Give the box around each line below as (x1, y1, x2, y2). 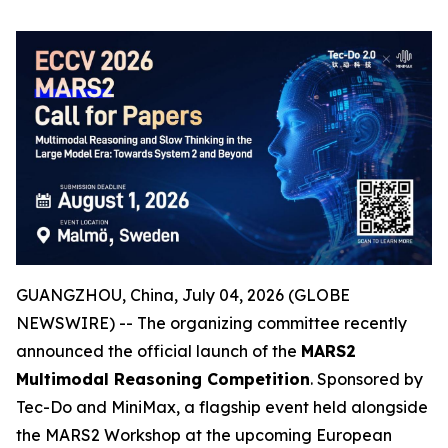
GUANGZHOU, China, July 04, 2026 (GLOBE (16, 285, 350, 306)
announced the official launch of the (16, 341, 301, 362)
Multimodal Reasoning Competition (16, 369, 310, 390)
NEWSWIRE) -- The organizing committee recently (16, 313, 407, 334)
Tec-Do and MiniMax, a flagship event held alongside (16, 397, 428, 418)
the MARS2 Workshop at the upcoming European (16, 425, 392, 446)
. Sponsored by (310, 369, 423, 390)
